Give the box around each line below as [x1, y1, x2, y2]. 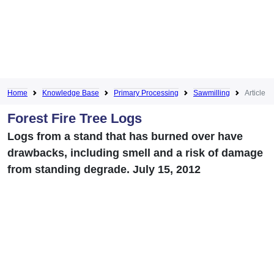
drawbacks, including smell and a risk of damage [7, 146, 263, 159]
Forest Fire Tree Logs [7, 110, 142, 126]
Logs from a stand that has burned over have [7, 130, 243, 143]
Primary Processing [114, 88, 179, 97]
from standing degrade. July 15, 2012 [7, 163, 201, 176]
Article [245, 88, 265, 97]
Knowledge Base [42, 88, 99, 97]
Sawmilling [193, 88, 230, 97]
